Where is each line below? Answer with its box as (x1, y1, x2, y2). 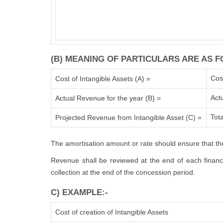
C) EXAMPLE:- (51, 188, 108, 197)
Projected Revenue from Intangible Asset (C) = (55, 113, 202, 121)
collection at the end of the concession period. (51, 168, 195, 176)
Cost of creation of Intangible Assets (55, 208, 168, 216)
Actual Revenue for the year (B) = (55, 94, 161, 102)
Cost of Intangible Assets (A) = (55, 75, 150, 83)
